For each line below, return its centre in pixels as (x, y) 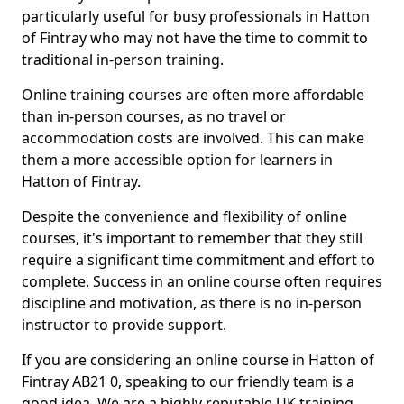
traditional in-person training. (123, 60)
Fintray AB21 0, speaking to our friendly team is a (188, 381)
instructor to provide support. (124, 325)
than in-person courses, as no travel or (154, 116)
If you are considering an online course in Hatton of (198, 360)
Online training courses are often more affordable (193, 95)
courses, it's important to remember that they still (192, 238)
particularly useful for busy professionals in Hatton (196, 16)
